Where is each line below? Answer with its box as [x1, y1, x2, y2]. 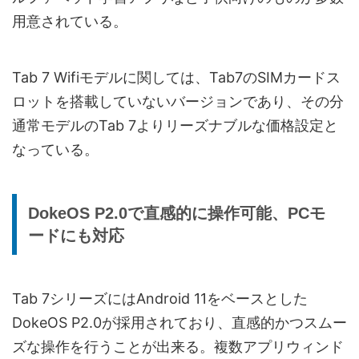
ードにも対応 [28, 226, 124, 244]
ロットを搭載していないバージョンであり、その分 [12, 92, 344, 110]
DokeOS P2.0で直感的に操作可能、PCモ [28, 204, 325, 222]
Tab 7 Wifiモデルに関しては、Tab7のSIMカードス [12, 68, 341, 86]
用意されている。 [12, 12, 127, 30]
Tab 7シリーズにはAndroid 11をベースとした [12, 289, 308, 307]
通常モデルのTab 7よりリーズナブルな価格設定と [12, 116, 338, 134]
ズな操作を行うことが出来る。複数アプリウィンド [12, 337, 344, 355]
